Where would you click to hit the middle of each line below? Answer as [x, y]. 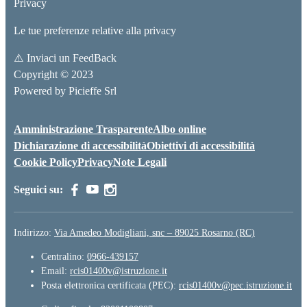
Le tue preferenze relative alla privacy [95, 31]
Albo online [180, 130]
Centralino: [64, 257]
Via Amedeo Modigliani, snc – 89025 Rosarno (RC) [155, 233]
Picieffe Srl [93, 91]
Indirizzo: [34, 233]
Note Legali [140, 162]
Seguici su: [38, 190]
